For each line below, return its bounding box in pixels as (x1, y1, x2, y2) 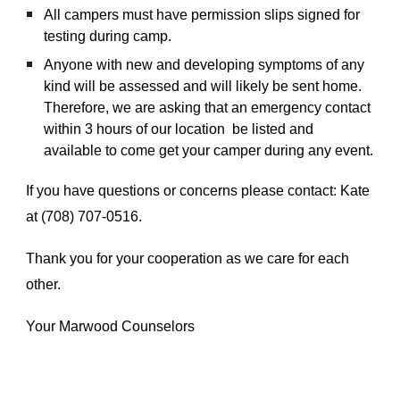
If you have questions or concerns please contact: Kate (26, 183, 371, 198)
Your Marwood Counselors (26, 319, 196, 334)
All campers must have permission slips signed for (44, 7, 361, 22)
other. (26, 277, 62, 292)
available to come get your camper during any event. (44, 143, 374, 158)
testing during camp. (44, 29, 172, 44)
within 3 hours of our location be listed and (44, 121, 314, 137)
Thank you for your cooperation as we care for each (26, 251, 350, 266)
